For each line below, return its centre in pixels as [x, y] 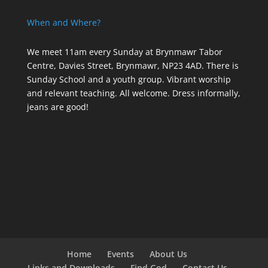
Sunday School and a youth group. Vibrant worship [129, 79]
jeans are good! [57, 106]
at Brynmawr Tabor [182, 51]
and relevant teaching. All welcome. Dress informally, [133, 93]
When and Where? [63, 22]
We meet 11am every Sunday [85, 51]
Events [121, 254]
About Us [169, 254]
